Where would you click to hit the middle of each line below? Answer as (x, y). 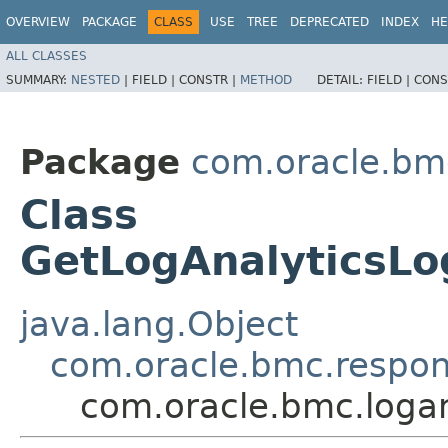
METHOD (266, 79)
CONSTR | (209, 79)
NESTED (95, 79)
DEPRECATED (329, 22)
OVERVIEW (38, 22)
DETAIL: (342, 79)
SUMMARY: (38, 79)
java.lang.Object (159, 323)
